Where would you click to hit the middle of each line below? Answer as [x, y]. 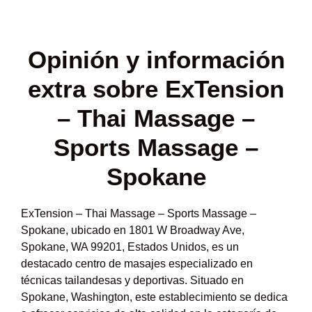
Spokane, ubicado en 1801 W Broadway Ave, [133, 230]
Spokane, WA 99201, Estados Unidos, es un [130, 247]
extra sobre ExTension [156, 88]
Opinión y [87, 59]
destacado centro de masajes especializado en [137, 263]
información [215, 59]
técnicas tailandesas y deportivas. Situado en [132, 280]
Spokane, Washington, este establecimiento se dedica [154, 297]
